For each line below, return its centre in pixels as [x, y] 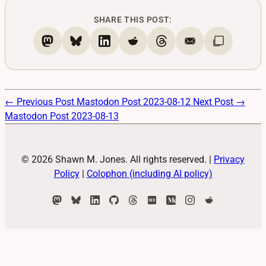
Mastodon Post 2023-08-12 [135, 102]
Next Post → [219, 102]
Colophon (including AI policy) [149, 173]
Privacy [229, 159]
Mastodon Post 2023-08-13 [62, 116]
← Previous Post [41, 102]
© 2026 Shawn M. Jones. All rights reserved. [115, 159]
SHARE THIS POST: [133, 19]
